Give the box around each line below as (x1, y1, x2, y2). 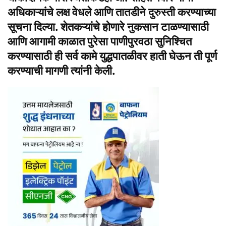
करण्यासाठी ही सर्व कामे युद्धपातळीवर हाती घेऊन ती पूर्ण (8, 49, 217, 63)
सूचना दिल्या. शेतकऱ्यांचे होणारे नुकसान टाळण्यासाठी (8, 20, 209, 34)
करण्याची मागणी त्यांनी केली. (8, 64, 116, 78)
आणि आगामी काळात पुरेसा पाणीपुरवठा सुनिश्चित (8, 35, 192, 48)
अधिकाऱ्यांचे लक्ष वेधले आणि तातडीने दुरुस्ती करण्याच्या (8, 6, 216, 19)
